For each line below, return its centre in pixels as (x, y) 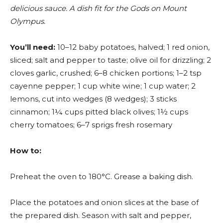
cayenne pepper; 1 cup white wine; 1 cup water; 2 (103, 86)
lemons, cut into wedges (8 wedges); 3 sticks (93, 99)
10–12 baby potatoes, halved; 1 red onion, (132, 47)
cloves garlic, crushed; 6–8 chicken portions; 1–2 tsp (106, 73)
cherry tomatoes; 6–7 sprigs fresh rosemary (91, 125)
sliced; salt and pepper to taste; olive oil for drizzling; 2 (111, 60)
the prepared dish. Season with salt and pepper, (101, 216)
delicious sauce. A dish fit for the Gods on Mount (98, 8)
